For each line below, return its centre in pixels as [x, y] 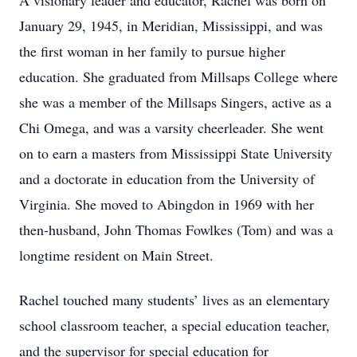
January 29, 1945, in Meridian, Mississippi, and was [171, 25]
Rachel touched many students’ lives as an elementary [175, 300]
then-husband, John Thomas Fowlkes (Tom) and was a [176, 229]
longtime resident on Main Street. [116, 255]
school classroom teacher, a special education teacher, [175, 325]
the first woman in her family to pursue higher [152, 51]
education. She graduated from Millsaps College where [178, 76]
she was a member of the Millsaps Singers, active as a [175, 102]
